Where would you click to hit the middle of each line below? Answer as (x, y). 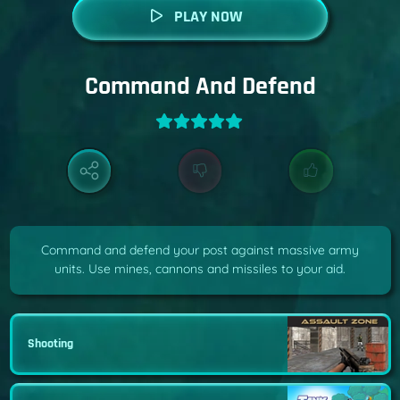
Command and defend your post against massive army (200, 250)
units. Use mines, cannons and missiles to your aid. (200, 269)
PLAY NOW (208, 17)
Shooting (50, 343)
